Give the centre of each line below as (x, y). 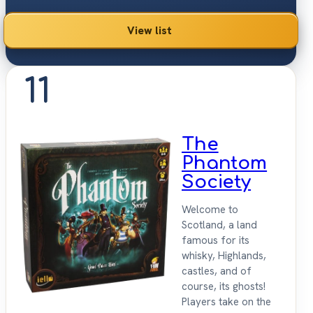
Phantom (225, 163)
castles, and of (217, 271)
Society (217, 182)
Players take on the (226, 302)
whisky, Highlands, (224, 256)
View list (150, 31)
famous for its (216, 241)
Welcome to (210, 210)
